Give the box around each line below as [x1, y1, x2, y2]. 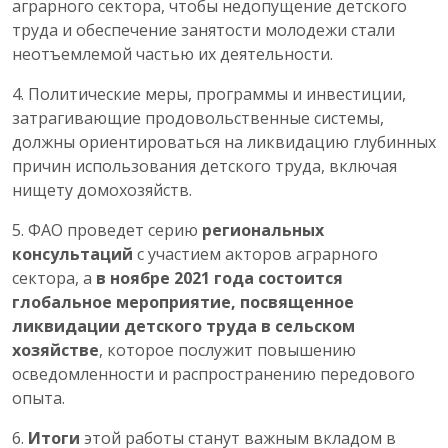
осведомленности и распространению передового [12, 363, 415, 386]
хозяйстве [12, 339, 99, 362]
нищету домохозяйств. [12, 179, 192, 202]
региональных [202, 219, 324, 242]
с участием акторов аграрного [133, 243, 378, 266]
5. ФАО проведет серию [12, 219, 202, 242]
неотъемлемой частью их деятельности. [12, 43, 333, 66]
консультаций [12, 243, 133, 266]
